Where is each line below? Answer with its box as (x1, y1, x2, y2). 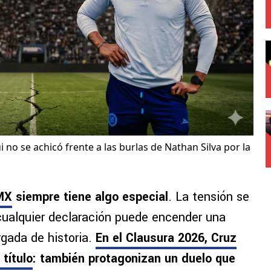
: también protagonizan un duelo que (33, 250, 235, 268)
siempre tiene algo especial (12, 188, 168, 206)
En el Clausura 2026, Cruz (96, 229, 237, 247)
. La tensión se (168, 188, 249, 206)
